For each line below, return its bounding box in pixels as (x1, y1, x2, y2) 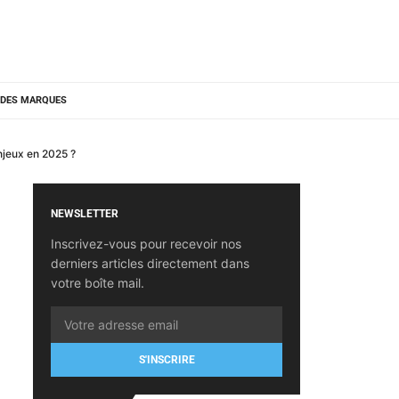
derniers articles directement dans (51, 256, 249, 271)
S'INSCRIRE (138, 354, 195, 366)
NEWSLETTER (51, 208, 118, 220)
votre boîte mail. (51, 275, 144, 290)
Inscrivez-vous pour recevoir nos (51, 236, 241, 251)
